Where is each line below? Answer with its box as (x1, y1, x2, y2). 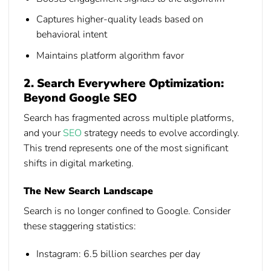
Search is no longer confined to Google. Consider (24, 204, 230, 218)
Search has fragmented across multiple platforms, (24, 111, 234, 125)
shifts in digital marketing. (24, 157, 134, 171)
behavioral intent (36, 28, 107, 42)
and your (24, 126, 63, 140)
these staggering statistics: (24, 220, 136, 233)
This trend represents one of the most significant (24, 142, 228, 155)
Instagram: (36, 247, 81, 261)
